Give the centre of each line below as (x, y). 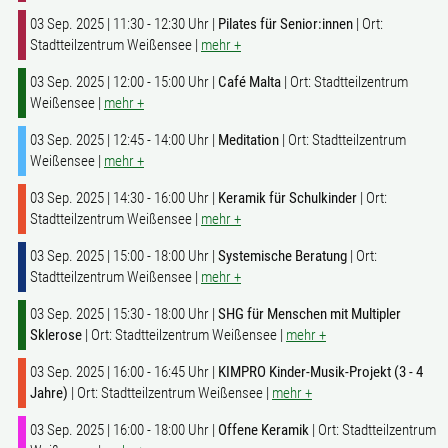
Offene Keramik (263, 430)
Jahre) (49, 393)
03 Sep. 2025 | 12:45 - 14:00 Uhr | (124, 140)
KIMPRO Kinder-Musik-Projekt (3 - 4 (320, 372)
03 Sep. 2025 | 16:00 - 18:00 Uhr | (124, 430)
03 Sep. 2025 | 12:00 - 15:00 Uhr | (124, 82)
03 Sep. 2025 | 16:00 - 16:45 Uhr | (124, 372)
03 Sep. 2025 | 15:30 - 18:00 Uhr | (124, 314)
